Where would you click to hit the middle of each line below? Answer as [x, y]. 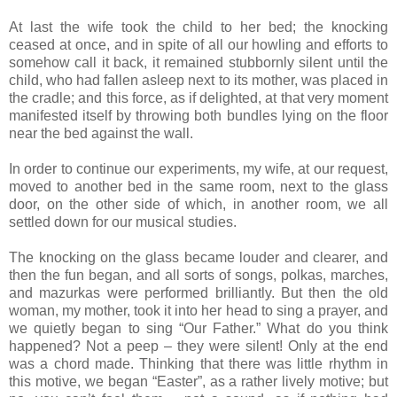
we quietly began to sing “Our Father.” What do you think [198, 328]
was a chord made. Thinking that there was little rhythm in [198, 363]
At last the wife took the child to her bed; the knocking [198, 27]
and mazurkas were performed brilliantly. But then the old [198, 292]
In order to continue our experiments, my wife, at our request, [198, 168]
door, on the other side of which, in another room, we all [198, 204]
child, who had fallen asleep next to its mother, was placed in [198, 80]
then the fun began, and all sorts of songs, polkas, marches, [198, 275]
